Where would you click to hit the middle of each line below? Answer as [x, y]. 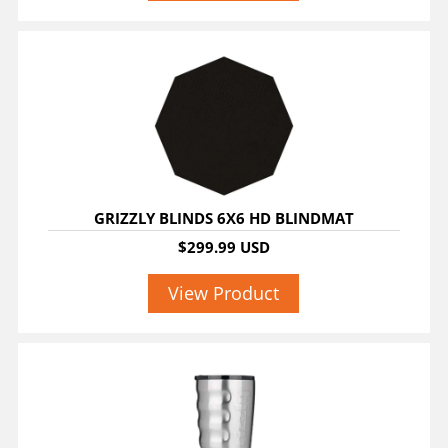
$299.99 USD [223, 247]
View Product [224, 293]
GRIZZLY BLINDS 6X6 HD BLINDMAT [223, 218]
